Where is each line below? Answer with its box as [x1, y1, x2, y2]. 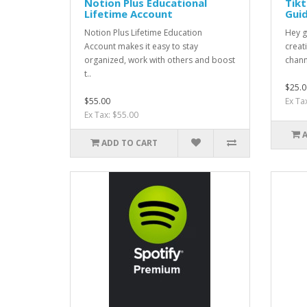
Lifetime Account [84, 6, 173, 21]
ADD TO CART [101, 136, 158, 149]
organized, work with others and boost [84, 53, 235, 66]
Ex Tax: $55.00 [84, 108, 138, 121]
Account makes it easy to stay [84, 40, 198, 52]
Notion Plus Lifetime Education [84, 26, 202, 38]
